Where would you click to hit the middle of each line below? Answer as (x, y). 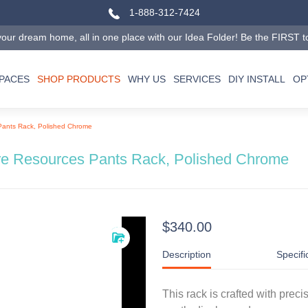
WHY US (147, 79)
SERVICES (197, 79)
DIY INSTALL (257, 79)
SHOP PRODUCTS (79, 79)
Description (187, 254)
